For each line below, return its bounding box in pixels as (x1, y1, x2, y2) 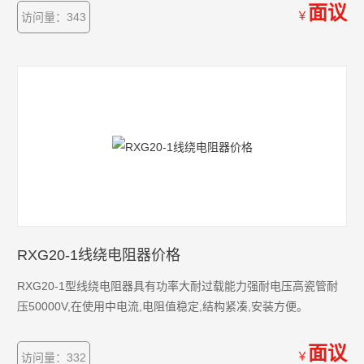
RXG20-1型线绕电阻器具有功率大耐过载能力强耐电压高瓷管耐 (17, 279, 339, 292)
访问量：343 (21, 11, 87, 24)
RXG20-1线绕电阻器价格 (17, 247, 181, 263)
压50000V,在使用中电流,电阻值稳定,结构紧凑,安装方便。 (17, 300, 309, 313)
